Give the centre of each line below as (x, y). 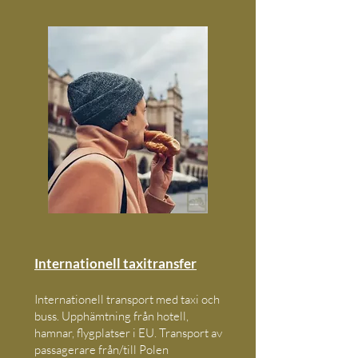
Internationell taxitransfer (115, 263)
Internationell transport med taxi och (127, 299)
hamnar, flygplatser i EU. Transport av (128, 333)
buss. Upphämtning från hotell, (111, 316)
